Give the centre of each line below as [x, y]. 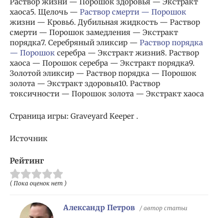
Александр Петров [99, 208]
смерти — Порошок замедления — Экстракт [94, 33]
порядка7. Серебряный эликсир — [75, 43]
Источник [29, 139]
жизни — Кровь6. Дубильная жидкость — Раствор [105, 22]
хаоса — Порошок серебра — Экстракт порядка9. [102, 63]
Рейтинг [27, 161]
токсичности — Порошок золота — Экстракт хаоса [107, 94]
